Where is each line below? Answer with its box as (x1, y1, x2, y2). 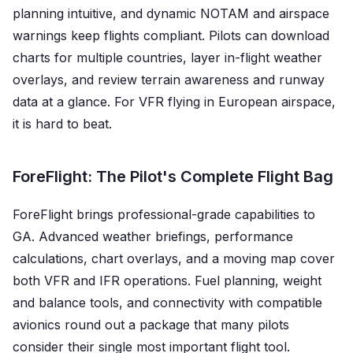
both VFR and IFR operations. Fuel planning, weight (13, 272, 321, 288)
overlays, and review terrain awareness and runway (13, 71, 325, 87)
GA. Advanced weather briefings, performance (13, 228, 293, 244)
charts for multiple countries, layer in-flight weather (13, 49, 322, 65)
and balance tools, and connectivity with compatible (13, 294, 322, 310)
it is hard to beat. (13, 115, 112, 132)
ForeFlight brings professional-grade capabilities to (13, 206, 315, 222)
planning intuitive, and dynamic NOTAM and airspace (13, 5, 329, 21)
